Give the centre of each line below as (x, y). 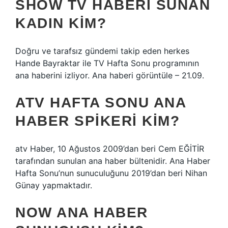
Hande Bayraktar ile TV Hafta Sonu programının (107, 63)
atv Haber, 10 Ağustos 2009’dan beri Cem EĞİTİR (110, 149)
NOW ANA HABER (82, 212)
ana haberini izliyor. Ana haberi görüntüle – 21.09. (110, 75)
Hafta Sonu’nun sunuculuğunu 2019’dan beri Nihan (111, 173)
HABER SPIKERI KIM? (97, 121)
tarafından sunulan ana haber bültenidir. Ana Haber (113, 161)
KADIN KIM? (61, 23)
